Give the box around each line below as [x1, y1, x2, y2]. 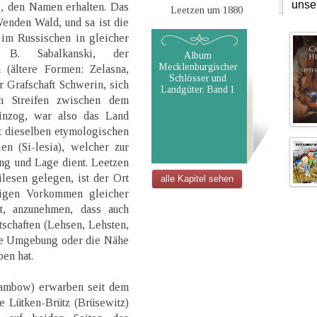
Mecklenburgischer [158, 62, 238, 73]
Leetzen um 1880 [171, 4, 243, 16]
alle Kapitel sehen [161, 173, 234, 185]
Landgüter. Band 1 [160, 84, 235, 96]
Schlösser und [168, 73, 226, 84]
